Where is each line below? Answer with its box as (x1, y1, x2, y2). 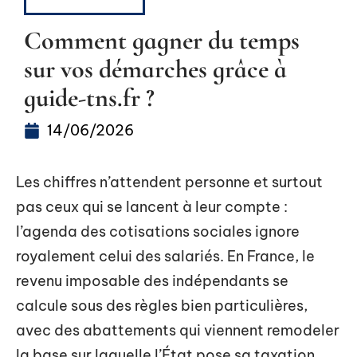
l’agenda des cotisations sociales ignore (16, 222, 300, 241)
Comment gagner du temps (24, 25, 300, 56)
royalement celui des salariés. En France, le (16, 247, 315, 265)
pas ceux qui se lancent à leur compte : (16, 198, 288, 216)
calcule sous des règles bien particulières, (16, 296, 308, 315)
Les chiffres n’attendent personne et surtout (16, 173, 323, 191)
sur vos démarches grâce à (24, 53, 287, 84)
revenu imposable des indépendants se (16, 272, 288, 290)
